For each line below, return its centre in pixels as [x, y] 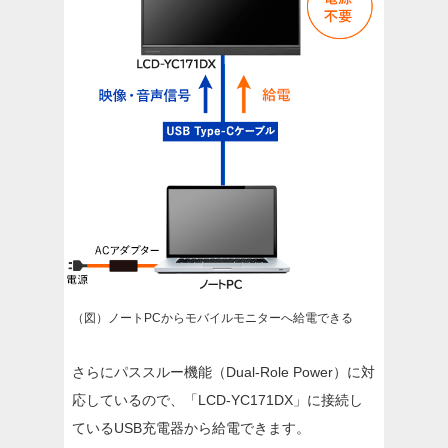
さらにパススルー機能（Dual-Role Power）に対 [223, 371]
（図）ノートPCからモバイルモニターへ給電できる [212, 317]
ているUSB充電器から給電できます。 [191, 427]
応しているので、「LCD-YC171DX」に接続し [217, 399]
